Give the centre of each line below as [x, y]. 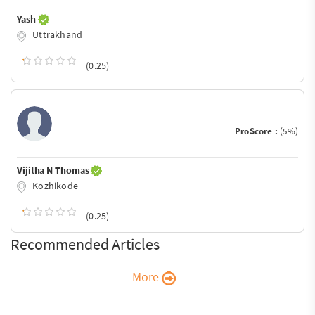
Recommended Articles [85, 244]
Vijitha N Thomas [54, 170]
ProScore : [257, 131]
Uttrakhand [57, 34]
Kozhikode [54, 185]
